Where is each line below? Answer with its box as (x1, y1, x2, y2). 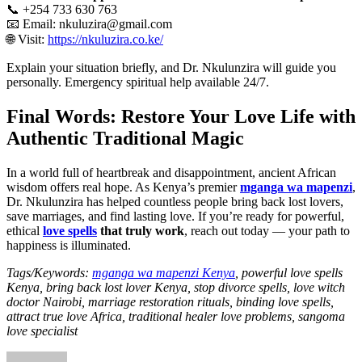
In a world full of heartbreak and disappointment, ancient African (6, 165, 336, 179)
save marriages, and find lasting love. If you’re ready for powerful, (6, 208, 344, 223)
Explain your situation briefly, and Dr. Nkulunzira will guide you (6, 60, 336, 74)
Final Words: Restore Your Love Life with (6, 105, 356, 127)
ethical (6, 223, 43, 238)
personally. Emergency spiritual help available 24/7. (6, 74, 269, 89)
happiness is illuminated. (6, 238, 131, 252)
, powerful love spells (235, 265, 343, 280)
